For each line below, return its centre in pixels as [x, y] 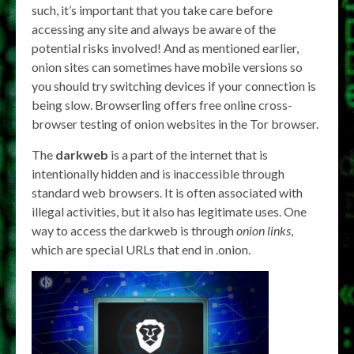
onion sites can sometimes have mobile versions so [167, 67]
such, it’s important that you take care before [152, 10]
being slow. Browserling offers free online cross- [162, 105]
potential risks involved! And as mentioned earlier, [165, 48]
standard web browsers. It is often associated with [167, 192]
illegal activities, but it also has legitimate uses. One [169, 211]
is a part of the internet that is [188, 154]
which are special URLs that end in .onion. [141, 249]
